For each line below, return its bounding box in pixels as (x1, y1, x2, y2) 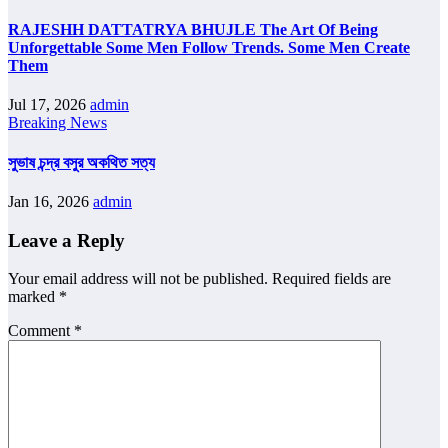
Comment (8, 322, 74, 340)
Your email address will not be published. (8, 270, 268, 288)
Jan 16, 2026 (8, 192, 93, 210)
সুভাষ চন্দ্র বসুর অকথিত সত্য (8, 153, 155, 171)
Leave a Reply (8, 229, 125, 251)
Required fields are (272, 270, 391, 288)
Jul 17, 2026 (8, 96, 90, 114)
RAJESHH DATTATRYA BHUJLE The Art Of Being (8, 21, 378, 38)
